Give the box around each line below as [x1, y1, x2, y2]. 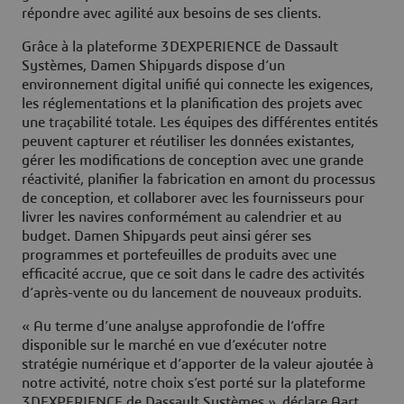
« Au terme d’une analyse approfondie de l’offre [22, 319, 325, 335]
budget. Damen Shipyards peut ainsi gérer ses [22, 229, 311, 244]
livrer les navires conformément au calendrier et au [22, 210, 342, 225]
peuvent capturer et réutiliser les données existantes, [22, 134, 354, 150]
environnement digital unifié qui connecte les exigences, [22, 78, 373, 93]
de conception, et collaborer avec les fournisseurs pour [22, 191, 364, 207]
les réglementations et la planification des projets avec [22, 96, 363, 112]
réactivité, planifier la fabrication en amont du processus [22, 172, 375, 188]
